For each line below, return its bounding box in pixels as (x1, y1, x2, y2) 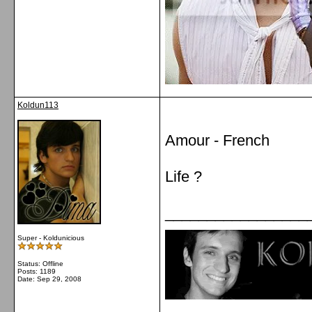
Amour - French (165, 132, 270, 149)
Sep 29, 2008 (37, 275, 81, 283)
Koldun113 (17, 100, 58, 110)
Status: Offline (17, 260, 63, 267)
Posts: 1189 (17, 267, 56, 275)
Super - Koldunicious (17, 234, 84, 242)
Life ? (165, 168, 202, 185)
